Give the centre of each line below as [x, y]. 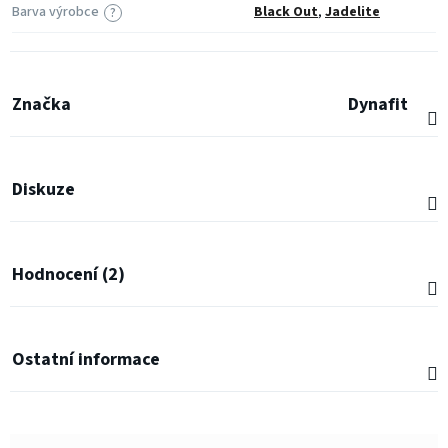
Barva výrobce [55, 12]
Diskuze [43, 189]
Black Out [286, 12]
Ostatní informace [86, 359]
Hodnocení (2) [68, 274]
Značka [41, 104]
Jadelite [352, 12]
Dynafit [378, 104]
